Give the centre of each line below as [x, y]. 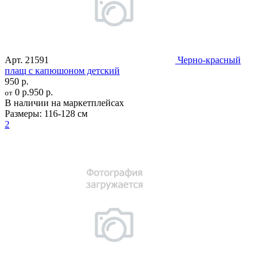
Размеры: [23, 114]
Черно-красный [209, 60]
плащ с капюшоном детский [62, 71]
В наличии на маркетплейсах [64, 103]
